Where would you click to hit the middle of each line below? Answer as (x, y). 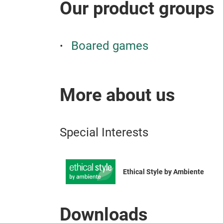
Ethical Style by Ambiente (164, 171)
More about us (117, 95)
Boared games (110, 46)
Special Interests (104, 132)
